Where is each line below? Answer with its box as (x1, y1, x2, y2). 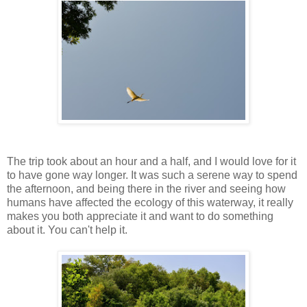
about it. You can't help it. (7, 224, 127, 236)
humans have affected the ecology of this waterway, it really (7, 197, 293, 209)
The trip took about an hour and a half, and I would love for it (7, 156, 296, 168)
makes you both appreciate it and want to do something (7, 210, 273, 223)
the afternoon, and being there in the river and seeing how (7, 183, 286, 195)
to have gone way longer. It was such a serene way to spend (7, 169, 297, 182)
